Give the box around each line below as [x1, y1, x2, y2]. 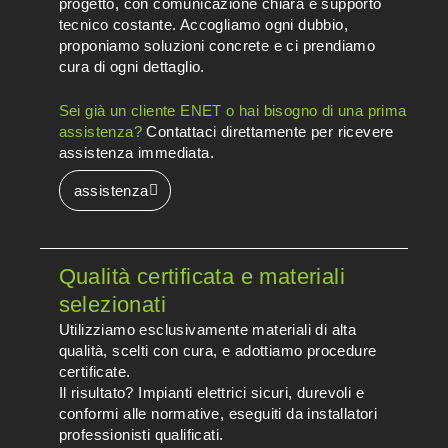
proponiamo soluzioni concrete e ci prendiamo [58, 37, 376, 55]
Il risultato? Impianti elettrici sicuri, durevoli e [58, 384, 365, 402]
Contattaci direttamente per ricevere [142, 122, 394, 140]
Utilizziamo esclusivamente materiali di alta [58, 321, 357, 339]
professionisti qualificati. [58, 426, 224, 444]
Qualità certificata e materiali [58, 264, 346, 290]
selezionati [58, 292, 167, 318]
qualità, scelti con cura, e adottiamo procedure [58, 342, 377, 360]
